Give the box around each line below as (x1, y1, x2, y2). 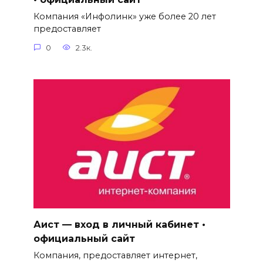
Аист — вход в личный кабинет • (33, 218, 205, 230)
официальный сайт (33, 232, 135, 244)
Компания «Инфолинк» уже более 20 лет (33, 11, 216, 22)
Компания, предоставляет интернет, (33, 249, 197, 261)
